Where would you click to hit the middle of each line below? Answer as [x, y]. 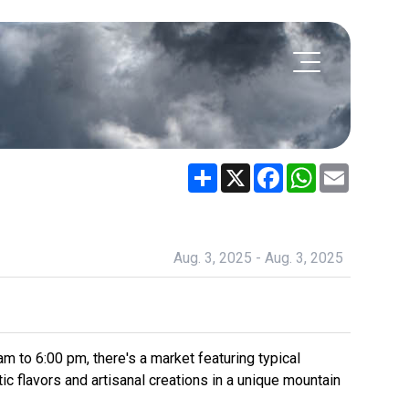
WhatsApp [349, 170]
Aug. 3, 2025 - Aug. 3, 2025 [258, 257]
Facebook [315, 170]
